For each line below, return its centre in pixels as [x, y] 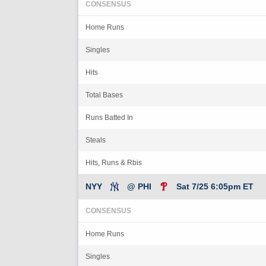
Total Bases [104, 95]
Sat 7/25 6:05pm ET [215, 186]
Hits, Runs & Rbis [114, 162]
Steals [96, 140]
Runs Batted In [109, 117]
